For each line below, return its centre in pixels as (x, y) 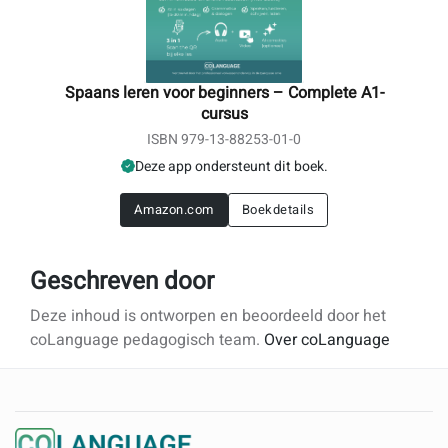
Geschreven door (122, 281)
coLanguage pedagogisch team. (147, 340)
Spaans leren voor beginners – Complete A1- (224, 92)
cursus (224, 113)
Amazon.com (173, 210)
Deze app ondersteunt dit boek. (231, 166)
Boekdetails (278, 210)
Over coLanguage (327, 340)
